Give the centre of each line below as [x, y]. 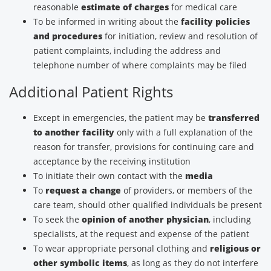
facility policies [215, 21]
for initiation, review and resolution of [180, 36]
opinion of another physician [145, 219]
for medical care [203, 7]
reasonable [57, 7]
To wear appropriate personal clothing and [122, 248]
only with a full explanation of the [184, 132]
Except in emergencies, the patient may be [121, 118]
